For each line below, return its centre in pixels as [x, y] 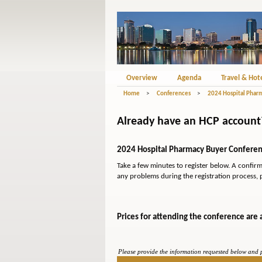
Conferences [173, 94]
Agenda [189, 78]
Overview [142, 78]
